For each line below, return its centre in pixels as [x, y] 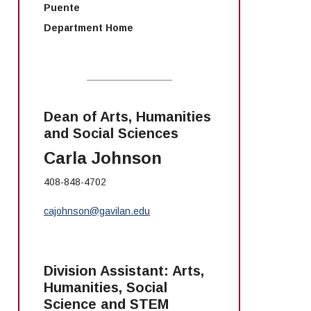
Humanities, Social [106, 288]
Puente [62, 7]
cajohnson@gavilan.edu [97, 211]
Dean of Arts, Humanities [127, 117]
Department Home [89, 27]
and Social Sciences [111, 134]
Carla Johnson [103, 158]
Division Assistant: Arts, [124, 271]
